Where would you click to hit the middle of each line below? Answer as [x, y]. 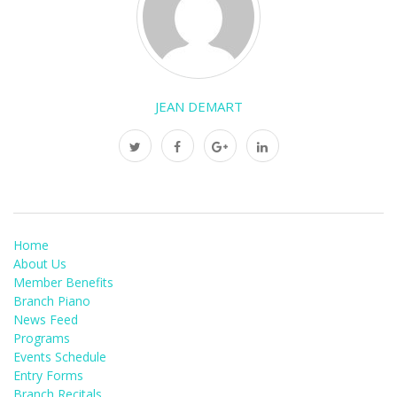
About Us [40, 263]
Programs [42, 338]
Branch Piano [52, 300]
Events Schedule [60, 356]
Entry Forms [48, 375]
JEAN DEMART [198, 106]
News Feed [46, 319]
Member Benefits [63, 282]
